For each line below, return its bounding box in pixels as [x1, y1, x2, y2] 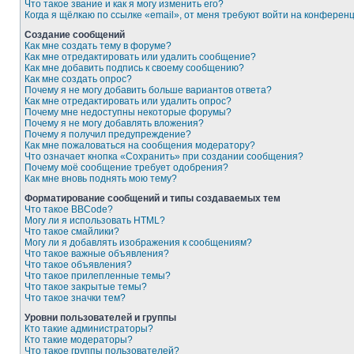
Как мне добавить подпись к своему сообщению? [24, 62, 244, 73]
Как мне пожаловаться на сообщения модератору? [24, 140, 255, 151]
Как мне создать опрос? [24, 73, 132, 85]
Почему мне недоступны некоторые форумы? [24, 107, 232, 118]
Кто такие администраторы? [24, 323, 153, 334]
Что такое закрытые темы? [24, 281, 147, 292]
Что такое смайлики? [24, 226, 119, 237]
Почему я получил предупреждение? [24, 129, 191, 140]
